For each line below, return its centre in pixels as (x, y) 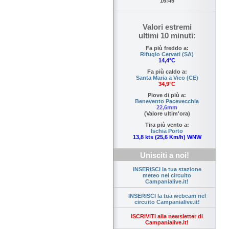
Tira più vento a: (167, 125)
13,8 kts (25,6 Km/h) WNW (167, 137)
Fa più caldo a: (167, 72)
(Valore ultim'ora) (167, 114)
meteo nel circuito (167, 176)
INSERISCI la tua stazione (167, 169)
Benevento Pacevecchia (167, 101)
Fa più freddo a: (167, 48)
